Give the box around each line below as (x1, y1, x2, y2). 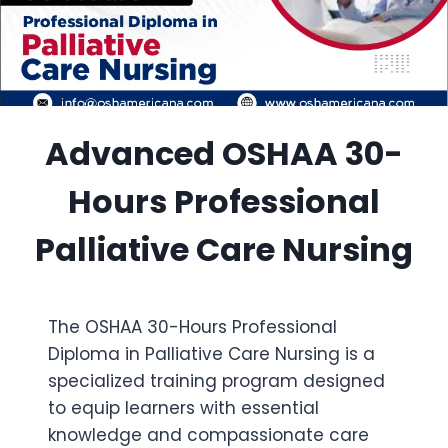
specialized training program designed (48, 369, 385, 393)
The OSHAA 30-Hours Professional (48, 315, 337, 339)
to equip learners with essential (48, 396, 319, 420)
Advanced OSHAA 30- (45, 131, 403, 176)
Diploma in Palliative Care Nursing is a (48, 342, 375, 366)
